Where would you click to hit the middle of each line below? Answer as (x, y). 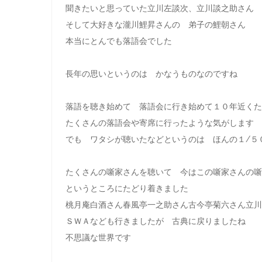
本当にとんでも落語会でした (118, 41)
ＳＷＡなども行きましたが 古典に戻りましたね (155, 221)
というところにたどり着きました (127, 188)
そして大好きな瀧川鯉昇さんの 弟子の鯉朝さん (155, 25)
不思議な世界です (98, 237)
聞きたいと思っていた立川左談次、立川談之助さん (159, 8)
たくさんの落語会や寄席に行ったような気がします (159, 123)
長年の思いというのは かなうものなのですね (151, 74)
